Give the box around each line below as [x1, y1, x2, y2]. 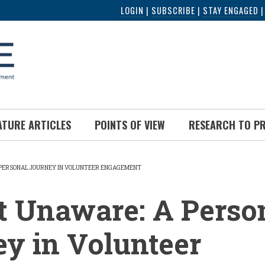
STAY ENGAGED [203, 4, 258, 17]
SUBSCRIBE [151, 4, 195, 17]
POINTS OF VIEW [95, 117, 165, 132]
